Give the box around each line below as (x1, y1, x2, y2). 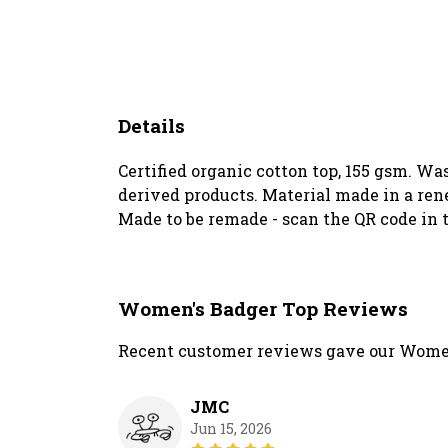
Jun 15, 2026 (190, 419, 272, 439)
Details (118, 113, 185, 138)
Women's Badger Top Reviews (118, 296, 408, 322)
